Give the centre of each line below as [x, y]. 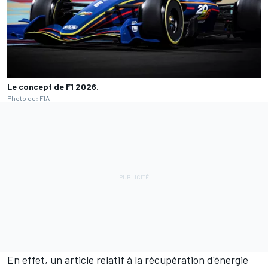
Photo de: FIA [28, 98]
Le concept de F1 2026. [53, 86]
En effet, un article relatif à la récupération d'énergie [128, 260]
